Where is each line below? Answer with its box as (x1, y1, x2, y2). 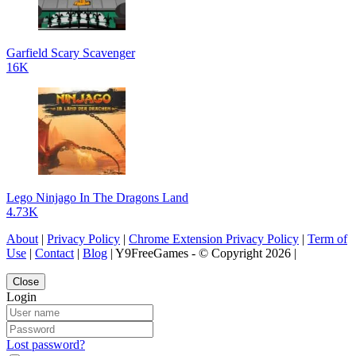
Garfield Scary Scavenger (6, 45, 135, 60)
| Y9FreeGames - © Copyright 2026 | (107, 246, 296, 260)
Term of (308, 231, 347, 246)
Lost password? (6, 337, 85, 351)
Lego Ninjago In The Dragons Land (6, 190, 188, 204)
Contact (35, 246, 74, 260)
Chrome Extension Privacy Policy (129, 231, 299, 246)
